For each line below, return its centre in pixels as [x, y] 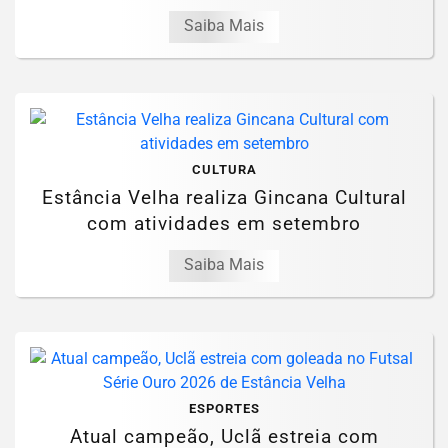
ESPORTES [224, 408]
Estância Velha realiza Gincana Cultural [224, 197]
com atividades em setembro [224, 223]
